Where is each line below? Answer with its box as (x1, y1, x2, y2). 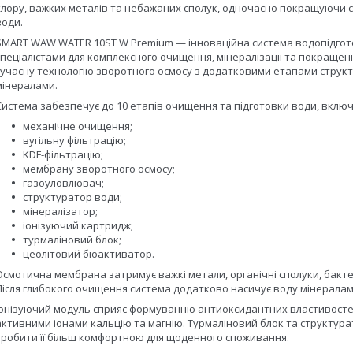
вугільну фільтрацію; (23, 133, 126, 147)
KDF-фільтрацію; (23, 147, 103, 162)
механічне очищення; (23, 119, 132, 133)
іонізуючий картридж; (23, 218, 133, 232)
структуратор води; (23, 190, 122, 204)
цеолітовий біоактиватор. (23, 247, 157, 261)
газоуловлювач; (23, 176, 104, 190)
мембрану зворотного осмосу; (23, 162, 175, 176)
